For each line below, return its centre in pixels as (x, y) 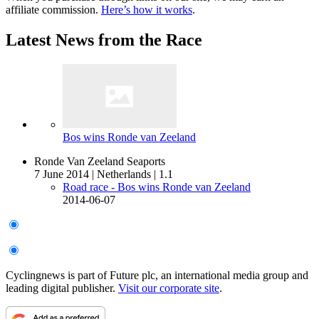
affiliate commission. (53, 9)
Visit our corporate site (169, 288)
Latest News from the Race (104, 40)
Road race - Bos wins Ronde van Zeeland (157, 187)
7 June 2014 (62, 174)
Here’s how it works (147, 9)
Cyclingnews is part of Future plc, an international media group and (157, 275)
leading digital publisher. (62, 288)
